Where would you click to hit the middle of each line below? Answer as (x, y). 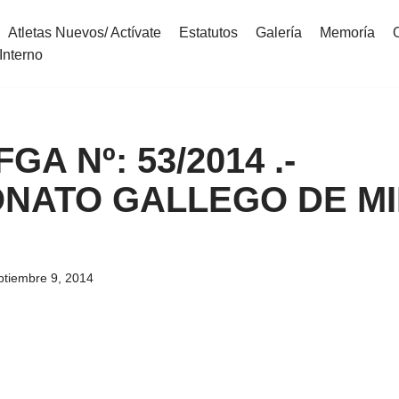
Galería (279, 33)
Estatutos (208, 33)
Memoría (347, 33)
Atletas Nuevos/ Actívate (85, 33)
